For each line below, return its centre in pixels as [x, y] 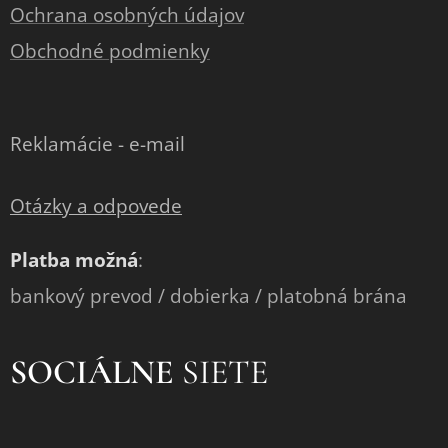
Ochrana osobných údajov [127, 15]
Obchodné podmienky [110, 51]
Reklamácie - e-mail [100, 144]
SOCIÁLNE [92, 372]
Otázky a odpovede [96, 205]
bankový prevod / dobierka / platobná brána [208, 296]
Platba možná [74, 260]
